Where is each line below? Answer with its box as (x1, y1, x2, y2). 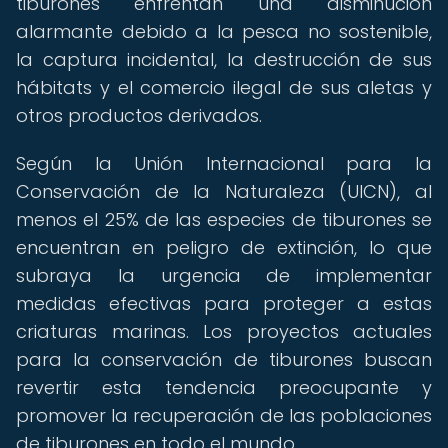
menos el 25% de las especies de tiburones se (16, 207, 432, 232)
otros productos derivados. (16, 103, 262, 128)
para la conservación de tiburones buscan (16, 347, 432, 372)
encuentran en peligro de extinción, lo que (16, 235, 432, 260)
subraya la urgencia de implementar (16, 263, 432, 288)
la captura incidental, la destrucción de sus (16, 47, 432, 72)
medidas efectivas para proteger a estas (16, 291, 432, 316)
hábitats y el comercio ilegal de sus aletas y (16, 75, 432, 100)
